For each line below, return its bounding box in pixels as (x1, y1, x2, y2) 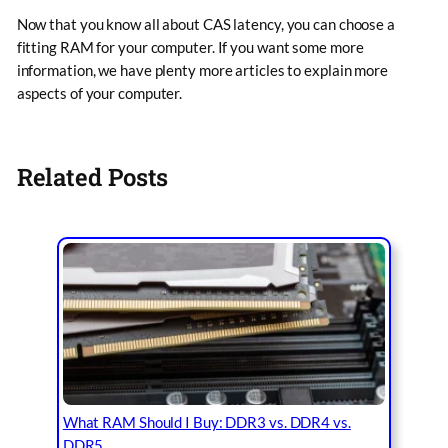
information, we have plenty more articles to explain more (16, 60, 388, 79)
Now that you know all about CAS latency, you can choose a (16, 14, 395, 33)
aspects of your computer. (16, 83, 183, 102)
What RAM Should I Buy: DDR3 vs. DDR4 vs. (62, 412, 351, 431)
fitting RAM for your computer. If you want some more (16, 37, 364, 56)
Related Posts (16, 160, 169, 192)
